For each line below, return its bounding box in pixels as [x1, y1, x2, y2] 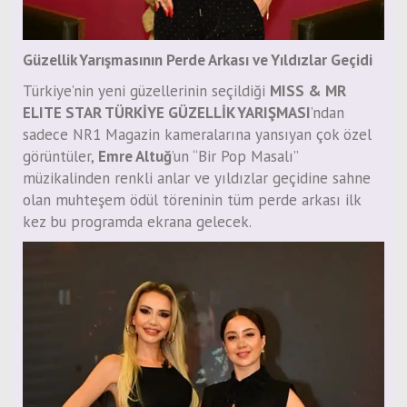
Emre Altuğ [98, 146, 172, 167]
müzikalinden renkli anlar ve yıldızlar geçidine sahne [23, 168, 371, 189]
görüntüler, [23, 146, 98, 167]
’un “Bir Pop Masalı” [172, 146, 298, 167]
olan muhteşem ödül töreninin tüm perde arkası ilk [23, 190, 361, 211]
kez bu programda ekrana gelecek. [23, 212, 252, 233]
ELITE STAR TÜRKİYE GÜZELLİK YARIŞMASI [23, 103, 311, 124]
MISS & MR [270, 81, 346, 102]
